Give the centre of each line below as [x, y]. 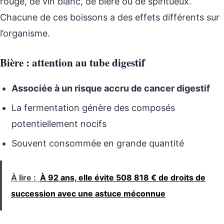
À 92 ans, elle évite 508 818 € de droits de [123, 178]
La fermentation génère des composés [93, 108]
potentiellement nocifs [59, 124]
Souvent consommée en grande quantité [98, 143]
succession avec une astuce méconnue [88, 194]
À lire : [23, 178]
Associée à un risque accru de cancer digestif [111, 88]
